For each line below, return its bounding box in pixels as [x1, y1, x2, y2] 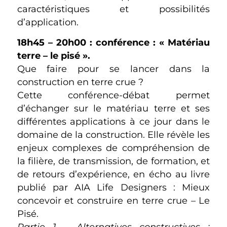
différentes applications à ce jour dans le [17, 116, 210, 127]
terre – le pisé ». [17, 50, 90, 61]
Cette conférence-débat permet [17, 90, 210, 101]
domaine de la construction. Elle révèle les [17, 129, 210, 140]
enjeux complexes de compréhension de [17, 142, 210, 154]
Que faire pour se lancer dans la [17, 63, 210, 74]
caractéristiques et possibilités [17, 4, 210, 15]
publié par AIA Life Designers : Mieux [17, 182, 210, 193]
